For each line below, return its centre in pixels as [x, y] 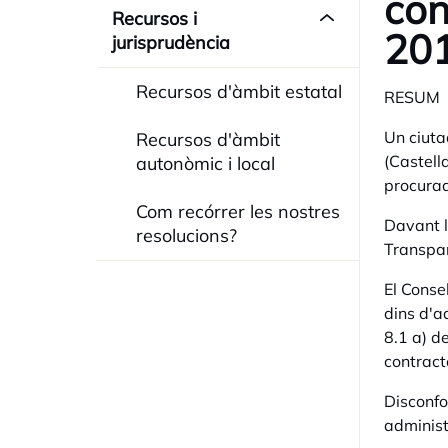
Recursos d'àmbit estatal [239, 91]
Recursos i [154, 18]
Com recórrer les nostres [238, 211]
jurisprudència [171, 42]
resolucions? [186, 235]
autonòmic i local [205, 163]
